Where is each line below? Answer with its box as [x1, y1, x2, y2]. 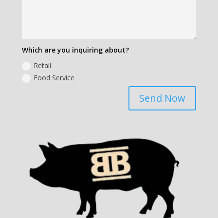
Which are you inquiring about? [22, 45, 129, 55]
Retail [34, 60, 52, 70]
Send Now [139, 91, 186, 105]
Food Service [34, 73, 75, 82]
